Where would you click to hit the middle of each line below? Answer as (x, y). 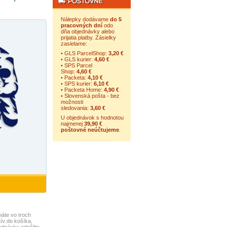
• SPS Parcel (76, 65)
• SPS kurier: (77, 84)
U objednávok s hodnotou (92, 118)
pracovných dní (81, 25)
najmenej (72, 124)
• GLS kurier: (77, 59)
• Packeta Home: (82, 90)
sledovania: (75, 108)
